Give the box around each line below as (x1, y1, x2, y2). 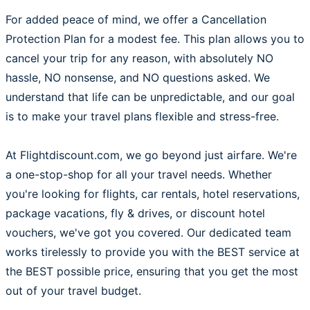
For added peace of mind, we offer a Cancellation (6, 12, 266, 26)
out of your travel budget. (6, 284, 141, 298)
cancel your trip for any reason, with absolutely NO (6, 51, 273, 65)
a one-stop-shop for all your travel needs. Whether (6, 167, 272, 181)
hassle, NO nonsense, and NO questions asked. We (6, 71, 270, 84)
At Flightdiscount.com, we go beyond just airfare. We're (6, 148, 297, 162)
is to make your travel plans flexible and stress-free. (6, 109, 279, 123)
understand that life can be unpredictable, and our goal (6, 90, 295, 104)
